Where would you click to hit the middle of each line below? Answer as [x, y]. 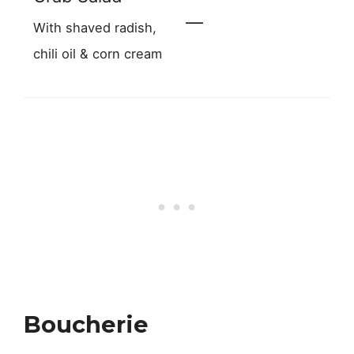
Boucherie [86, 325]
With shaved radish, [95, 27]
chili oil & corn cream [98, 53]
